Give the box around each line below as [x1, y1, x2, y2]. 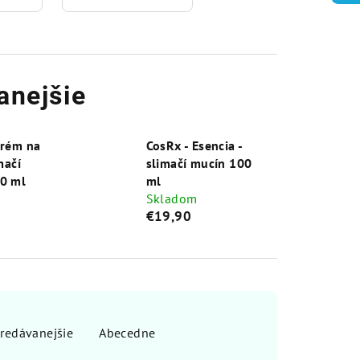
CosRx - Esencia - [145, 137, 243, 154]
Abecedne [99, 325, 156, 342]
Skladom [145, 190, 198, 207]
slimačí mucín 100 [145, 155, 252, 172]
